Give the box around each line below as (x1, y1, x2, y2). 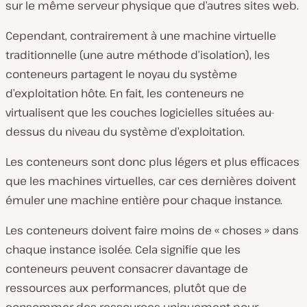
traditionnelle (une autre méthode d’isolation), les (5, 47, 270, 62)
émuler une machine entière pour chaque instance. (5, 193, 282, 208)
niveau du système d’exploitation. (62, 124, 245, 139)
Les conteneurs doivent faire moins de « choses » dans (5, 223, 299, 238)
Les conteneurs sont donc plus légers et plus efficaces (5, 154, 299, 169)
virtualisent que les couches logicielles (5, 105, 216, 120)
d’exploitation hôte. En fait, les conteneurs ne (5, 86, 244, 101)
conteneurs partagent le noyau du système (5, 66, 237, 82)
